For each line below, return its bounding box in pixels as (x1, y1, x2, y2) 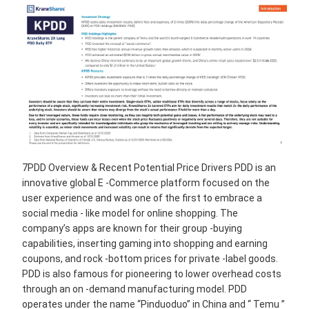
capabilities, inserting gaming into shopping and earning (22, 237, 268, 249)
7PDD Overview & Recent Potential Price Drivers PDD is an (22, 161, 276, 173)
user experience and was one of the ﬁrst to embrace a (22, 192, 262, 203)
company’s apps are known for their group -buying (22, 222, 242, 234)
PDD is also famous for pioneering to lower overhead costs (22, 268, 281, 279)
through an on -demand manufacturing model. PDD (22, 283, 247, 295)
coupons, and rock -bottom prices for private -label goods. (22, 252, 278, 264)
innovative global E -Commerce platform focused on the (22, 177, 270, 188)
